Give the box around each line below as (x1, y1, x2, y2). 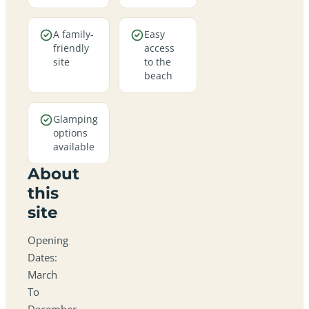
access (144, 41, 175, 54)
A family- (53, 27, 94, 41)
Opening (28, 232, 68, 247)
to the (144, 54, 171, 68)
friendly (53, 41, 89, 54)
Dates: (28, 250, 57, 264)
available (53, 139, 94, 153)
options (53, 126, 88, 139)
